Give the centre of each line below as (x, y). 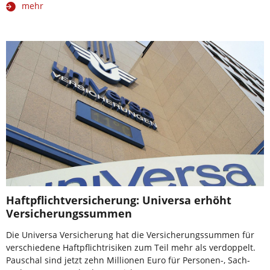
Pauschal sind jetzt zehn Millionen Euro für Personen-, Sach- (128, 260)
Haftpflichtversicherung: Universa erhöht (119, 200)
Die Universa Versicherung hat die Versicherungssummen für (130, 235)
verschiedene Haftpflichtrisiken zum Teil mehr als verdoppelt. (131, 248)
